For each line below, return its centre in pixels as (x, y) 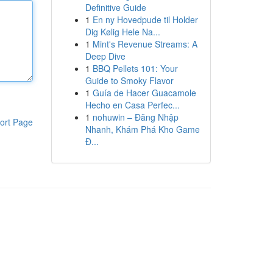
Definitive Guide (115, 7)
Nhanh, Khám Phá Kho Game (142, 129)
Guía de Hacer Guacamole (144, 93)
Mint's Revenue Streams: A (145, 44)
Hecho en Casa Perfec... (132, 105)
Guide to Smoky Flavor (129, 80)
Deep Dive (105, 56)
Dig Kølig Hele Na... (122, 32)
